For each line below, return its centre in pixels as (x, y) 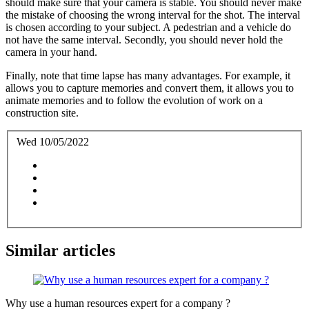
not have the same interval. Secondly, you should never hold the (144, 39)
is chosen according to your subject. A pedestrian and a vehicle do (148, 27)
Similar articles (60, 251)
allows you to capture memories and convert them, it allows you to (150, 88)
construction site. (42, 112)
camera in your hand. (53, 52)
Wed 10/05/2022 (53, 141)
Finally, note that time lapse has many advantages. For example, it (148, 75)
